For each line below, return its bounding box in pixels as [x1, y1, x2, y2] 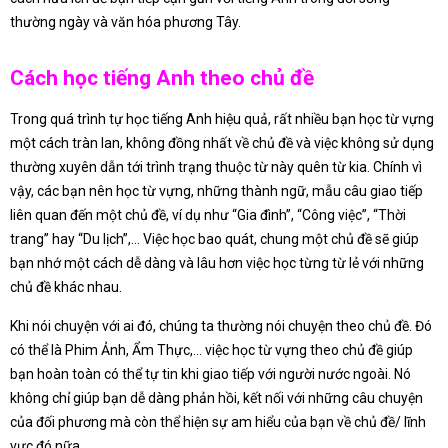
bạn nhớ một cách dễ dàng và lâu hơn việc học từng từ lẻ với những [10, 255, 424, 272]
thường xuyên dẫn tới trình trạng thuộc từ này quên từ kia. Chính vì [10, 159, 422, 176]
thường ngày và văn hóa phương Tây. [10, 13, 241, 30]
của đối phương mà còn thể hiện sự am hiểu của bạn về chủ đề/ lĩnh [10, 414, 426, 431]
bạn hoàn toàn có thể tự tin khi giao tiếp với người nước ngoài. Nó [10, 366, 411, 383]
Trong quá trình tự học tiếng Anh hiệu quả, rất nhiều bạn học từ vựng [10, 111, 434, 128]
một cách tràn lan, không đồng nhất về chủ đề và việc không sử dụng [10, 135, 434, 152]
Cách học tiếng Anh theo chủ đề [10, 65, 314, 90]
